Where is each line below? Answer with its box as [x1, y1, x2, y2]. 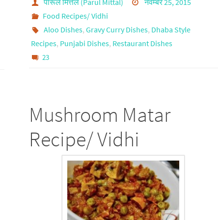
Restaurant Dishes [112, 38, 172, 48]
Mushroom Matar [28, 101, 170, 127]
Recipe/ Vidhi [28, 126, 139, 152]
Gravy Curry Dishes [86, 24, 148, 34]
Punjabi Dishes [59, 38, 109, 48]
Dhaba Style [151, 24, 191, 34]
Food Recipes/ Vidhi [43, 10, 109, 21]
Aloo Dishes [44, 24, 83, 34]
